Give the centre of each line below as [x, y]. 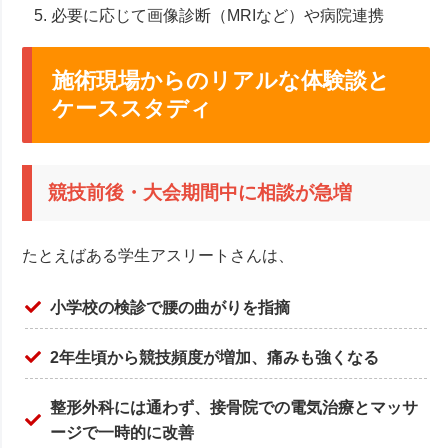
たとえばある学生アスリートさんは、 [158, 255]
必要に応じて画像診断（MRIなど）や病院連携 [218, 16]
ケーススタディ [132, 109]
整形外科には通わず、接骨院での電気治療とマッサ [234, 407]
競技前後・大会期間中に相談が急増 [200, 193]
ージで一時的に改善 [122, 432]
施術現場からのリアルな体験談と [221, 81]
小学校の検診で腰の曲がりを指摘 [170, 307]
